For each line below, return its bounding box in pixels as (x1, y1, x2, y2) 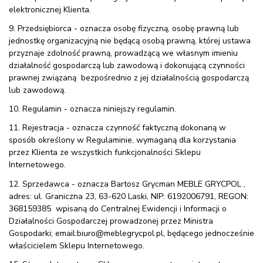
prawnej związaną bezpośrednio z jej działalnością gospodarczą (9, 72, 249, 83)
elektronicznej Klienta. (9, 4, 91, 15)
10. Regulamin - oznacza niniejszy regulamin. (9, 103, 176, 115)
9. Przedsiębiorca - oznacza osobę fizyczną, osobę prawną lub (9, 22, 239, 34)
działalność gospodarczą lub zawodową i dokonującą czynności (9, 59, 245, 71)
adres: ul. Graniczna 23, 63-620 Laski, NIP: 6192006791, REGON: (9, 190, 248, 202)
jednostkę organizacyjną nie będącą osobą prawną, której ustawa (9, 35, 251, 46)
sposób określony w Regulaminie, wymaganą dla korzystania (9, 134, 236, 146)
